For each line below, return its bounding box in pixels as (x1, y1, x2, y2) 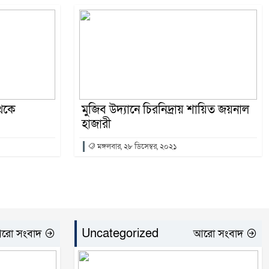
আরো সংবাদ (193, 227, 246, 241)
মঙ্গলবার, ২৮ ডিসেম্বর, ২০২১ (95, 141, 177, 152)
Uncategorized (82, 226, 159, 241)
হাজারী (82, 116, 111, 132)
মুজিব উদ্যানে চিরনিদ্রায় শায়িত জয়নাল (82, 102, 249, 118)
